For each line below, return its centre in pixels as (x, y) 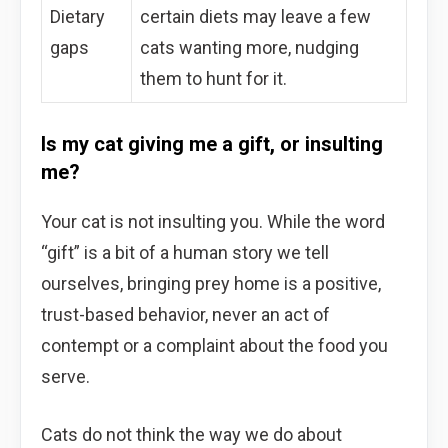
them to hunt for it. (213, 78)
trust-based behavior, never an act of (185, 314)
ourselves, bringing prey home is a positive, (211, 283)
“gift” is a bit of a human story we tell (185, 252)
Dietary (77, 16)
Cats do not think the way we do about (191, 434)
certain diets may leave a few (255, 16)
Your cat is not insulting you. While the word (213, 221)
